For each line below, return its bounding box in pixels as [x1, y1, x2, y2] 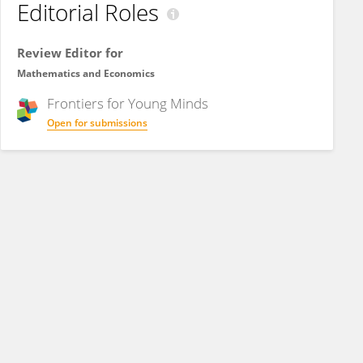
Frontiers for [47, 94, 128, 113]
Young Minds [128, 94, 208, 113]
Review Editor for [17, 45, 123, 61]
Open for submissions [47, 116, 147, 130]
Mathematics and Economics [17, 66, 155, 80]
